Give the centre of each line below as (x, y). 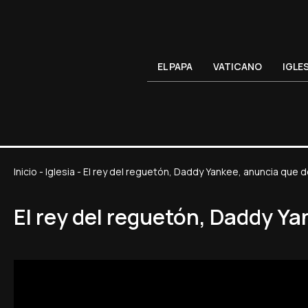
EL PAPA (175, 67)
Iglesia (60, 172)
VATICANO (238, 67)
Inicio (25, 172)
